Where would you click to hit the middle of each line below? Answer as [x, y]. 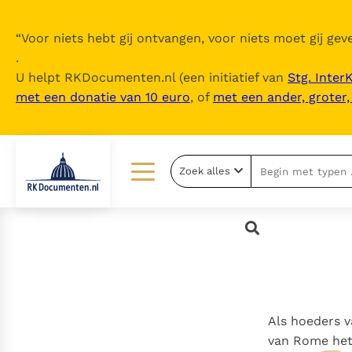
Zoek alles [205, 171]
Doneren [214, 297]
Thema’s [39, 297]
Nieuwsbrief [224, 326]
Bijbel [32, 266]
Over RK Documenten [251, 236]
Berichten [43, 326]
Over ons [215, 205]
